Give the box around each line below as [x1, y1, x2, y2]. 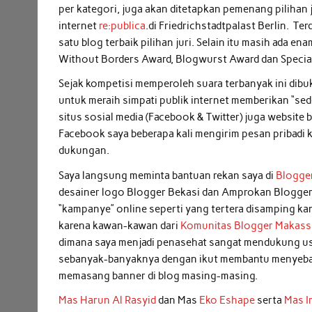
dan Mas [158, 294, 198, 307]
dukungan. [58, 144, 110, 157]
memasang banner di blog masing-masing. [58, 269, 258, 282]
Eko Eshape [197, 294, 256, 307]
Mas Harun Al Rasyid [58, 294, 159, 307]
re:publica [99, 19, 146, 32]
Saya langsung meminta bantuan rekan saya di [58, 169, 274, 182]
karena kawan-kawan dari [58, 219, 181, 232]
